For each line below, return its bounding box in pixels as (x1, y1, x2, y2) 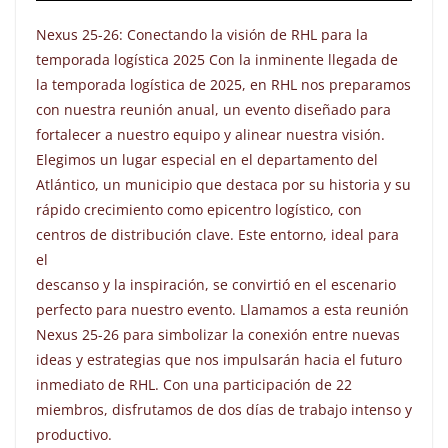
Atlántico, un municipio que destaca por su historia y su (36, 175, 411, 195)
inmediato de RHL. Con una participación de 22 (36, 375, 352, 395)
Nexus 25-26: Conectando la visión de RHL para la (36, 25, 368, 45)
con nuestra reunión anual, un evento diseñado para (36, 100, 391, 120)
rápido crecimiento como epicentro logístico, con (36, 200, 362, 220)
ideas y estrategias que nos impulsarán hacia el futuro (36, 350, 402, 370)
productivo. (36, 425, 112, 445)
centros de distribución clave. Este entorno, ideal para (36, 225, 399, 245)
